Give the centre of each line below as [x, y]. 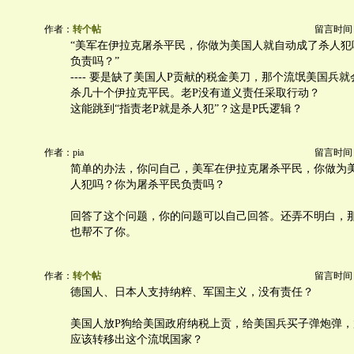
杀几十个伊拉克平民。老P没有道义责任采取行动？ [195, 93]
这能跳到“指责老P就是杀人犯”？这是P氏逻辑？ [186, 109]
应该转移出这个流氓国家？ [137, 339]
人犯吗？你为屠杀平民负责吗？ [148, 185]
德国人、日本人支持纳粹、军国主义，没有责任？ [192, 292]
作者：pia [64, 153]
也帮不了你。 [104, 232]
